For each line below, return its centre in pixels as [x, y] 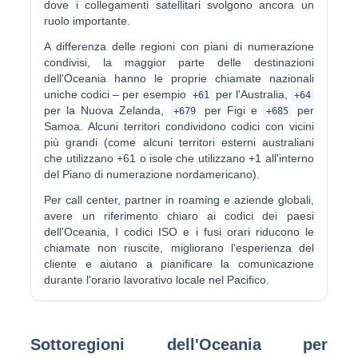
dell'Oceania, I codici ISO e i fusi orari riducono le [179, 232]
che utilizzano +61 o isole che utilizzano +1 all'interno [179, 158]
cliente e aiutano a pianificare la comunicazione [179, 264]
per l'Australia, [251, 94]
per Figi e [231, 110]
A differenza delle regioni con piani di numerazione [179, 46]
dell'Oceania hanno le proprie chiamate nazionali [179, 78]
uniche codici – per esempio [117, 94]
